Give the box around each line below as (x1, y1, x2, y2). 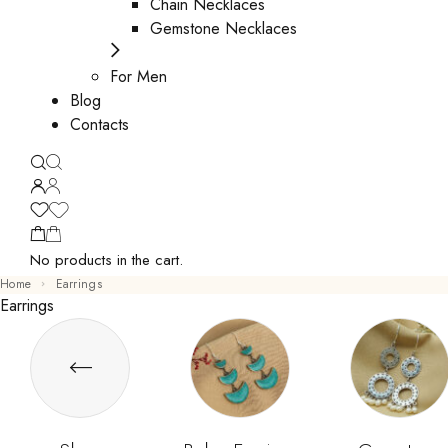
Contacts (70, 113, 129, 136)
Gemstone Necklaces (150, 17, 297, 40)
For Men (110, 65, 167, 88)
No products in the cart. (30, 249, 183, 271)
